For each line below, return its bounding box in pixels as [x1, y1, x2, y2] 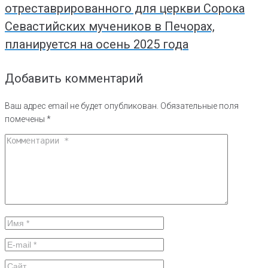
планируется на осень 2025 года [5, 37, 188, 52]
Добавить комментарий [5, 71, 143, 86]
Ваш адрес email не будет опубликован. [5, 100, 159, 111]
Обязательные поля [160, 100, 239, 111]
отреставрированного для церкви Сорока [5, 1, 245, 16]
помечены [5, 114, 47, 124]
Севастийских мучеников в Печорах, [5, 19, 215, 34]
